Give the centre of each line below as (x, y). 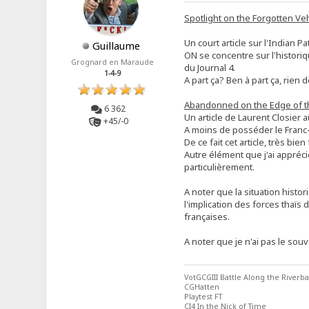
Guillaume (116, 45)
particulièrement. (219, 167)
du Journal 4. (209, 68)
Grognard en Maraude (113, 62)
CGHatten (201, 287)
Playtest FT (203, 297)
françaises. (207, 217)
